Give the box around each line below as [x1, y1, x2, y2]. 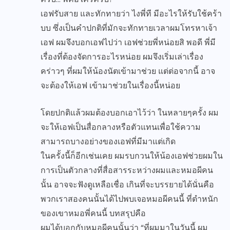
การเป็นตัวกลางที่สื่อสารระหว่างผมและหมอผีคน [41, 165, 213, 176]
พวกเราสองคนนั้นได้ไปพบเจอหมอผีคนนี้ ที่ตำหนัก [41, 194, 218, 205]
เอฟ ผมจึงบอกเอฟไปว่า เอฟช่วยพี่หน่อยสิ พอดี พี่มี [41, 37, 216, 48]
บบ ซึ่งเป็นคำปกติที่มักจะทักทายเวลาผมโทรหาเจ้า [41, 23, 217, 34]
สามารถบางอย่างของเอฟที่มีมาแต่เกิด [41, 136, 176, 147]
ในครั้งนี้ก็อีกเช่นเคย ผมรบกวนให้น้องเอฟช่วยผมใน [41, 150, 223, 162]
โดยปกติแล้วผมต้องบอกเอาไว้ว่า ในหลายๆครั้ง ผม [41, 107, 219, 119]
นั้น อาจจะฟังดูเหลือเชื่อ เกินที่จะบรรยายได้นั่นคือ [41, 179, 214, 190]
